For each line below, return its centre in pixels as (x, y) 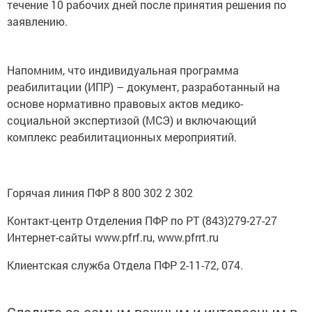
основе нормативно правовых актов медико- (125, 103)
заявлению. (37, 21)
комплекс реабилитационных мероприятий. (122, 136)
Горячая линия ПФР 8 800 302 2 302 (100, 192)
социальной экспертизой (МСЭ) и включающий (132, 120)
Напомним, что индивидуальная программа (123, 70)
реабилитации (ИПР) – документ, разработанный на (143, 86)
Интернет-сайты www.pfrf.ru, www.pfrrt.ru (113, 237)
